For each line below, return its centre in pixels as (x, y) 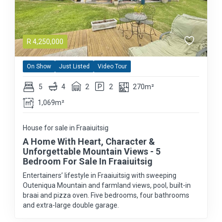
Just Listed (74, 67)
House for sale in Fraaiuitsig (66, 128)
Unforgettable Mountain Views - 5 (92, 152)
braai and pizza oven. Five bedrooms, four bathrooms (106, 195)
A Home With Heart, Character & (89, 142)
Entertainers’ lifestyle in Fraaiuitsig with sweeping (100, 176)
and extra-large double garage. (71, 205)
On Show (39, 67)
